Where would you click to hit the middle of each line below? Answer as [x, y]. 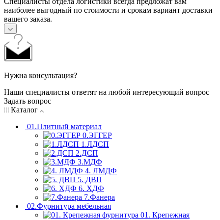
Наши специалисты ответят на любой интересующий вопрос [107, 92]
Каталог [24, 110]
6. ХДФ [91, 189]
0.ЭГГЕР [97, 136]
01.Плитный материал [64, 127]
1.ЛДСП [95, 144]
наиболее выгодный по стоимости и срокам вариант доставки [108, 10]
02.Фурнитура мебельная [69, 206]
